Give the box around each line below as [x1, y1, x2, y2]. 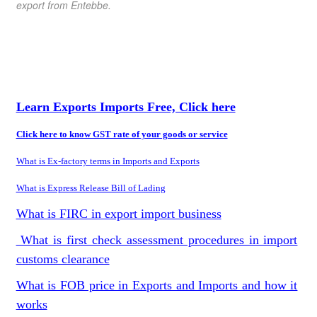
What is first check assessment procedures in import [16, 233, 298, 247]
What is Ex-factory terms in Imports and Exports [16, 156, 200, 166]
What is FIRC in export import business [16, 207, 221, 221]
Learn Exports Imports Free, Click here [16, 100, 236, 114]
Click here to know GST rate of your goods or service [16, 129, 228, 139]
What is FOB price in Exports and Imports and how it [16, 278, 298, 292]
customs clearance [16, 252, 110, 266]
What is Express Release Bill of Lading [16, 183, 166, 193]
